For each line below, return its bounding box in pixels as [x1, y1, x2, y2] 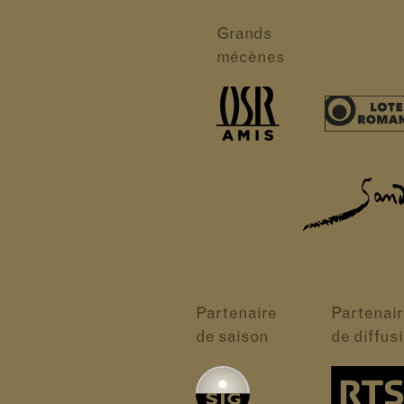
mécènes [216, 50, 285, 68]
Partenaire [195, 306, 277, 324]
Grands [216, 26, 272, 44]
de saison [195, 329, 269, 347]
